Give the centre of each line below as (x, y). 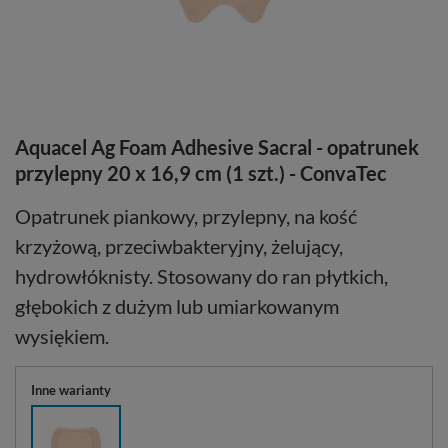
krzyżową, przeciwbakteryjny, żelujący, (179, 246)
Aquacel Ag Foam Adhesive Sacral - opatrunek (217, 147)
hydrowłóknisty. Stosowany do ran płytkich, (201, 276)
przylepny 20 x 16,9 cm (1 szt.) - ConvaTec (201, 173)
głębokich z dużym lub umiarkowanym (177, 306)
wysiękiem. (62, 336)
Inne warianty (71, 390)
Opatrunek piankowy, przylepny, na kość (186, 216)
